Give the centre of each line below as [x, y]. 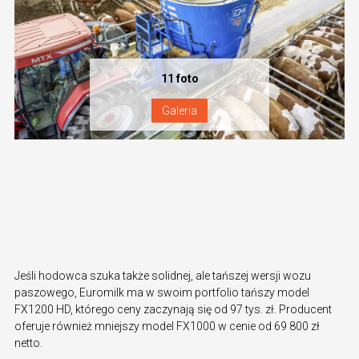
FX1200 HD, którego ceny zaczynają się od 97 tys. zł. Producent [173, 310]
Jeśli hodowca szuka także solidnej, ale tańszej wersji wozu [163, 276]
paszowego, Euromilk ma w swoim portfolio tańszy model [162, 293]
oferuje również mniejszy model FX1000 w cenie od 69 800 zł [167, 327]
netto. [28, 343]
